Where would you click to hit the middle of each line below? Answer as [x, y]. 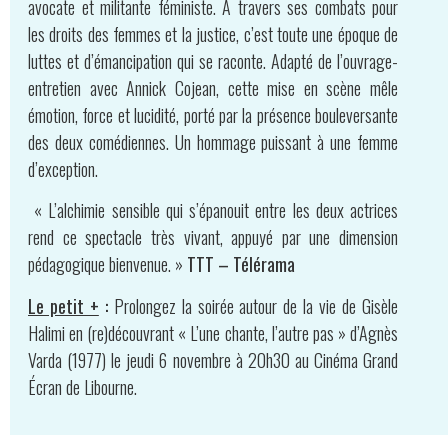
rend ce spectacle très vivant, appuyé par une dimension [213, 237]
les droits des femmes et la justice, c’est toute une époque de [213, 33]
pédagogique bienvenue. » [105, 264]
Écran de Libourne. [82, 386]
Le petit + [63, 305]
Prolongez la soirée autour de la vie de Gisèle [253, 305]
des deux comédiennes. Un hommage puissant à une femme [213, 141]
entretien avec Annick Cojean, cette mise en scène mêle [213, 87]
